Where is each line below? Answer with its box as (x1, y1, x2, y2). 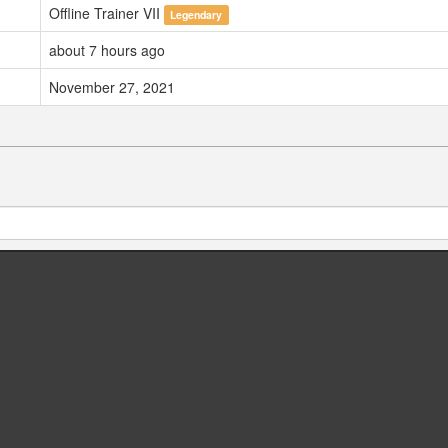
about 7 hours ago (49, 40, 165, 61)
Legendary (170, 7, 223, 23)
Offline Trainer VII (49, 3, 164, 24)
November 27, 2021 (49, 77, 175, 98)
